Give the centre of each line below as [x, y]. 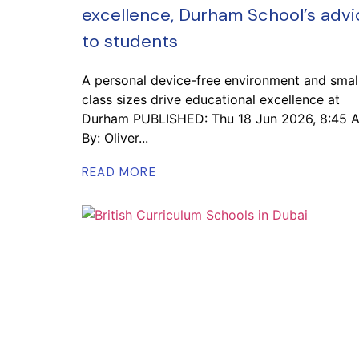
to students [130, 41]
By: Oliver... [115, 138]
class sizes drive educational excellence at [211, 99]
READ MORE [119, 172]
